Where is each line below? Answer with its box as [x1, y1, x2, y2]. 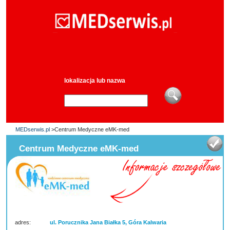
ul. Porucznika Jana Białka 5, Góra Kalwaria [49, 219, 166, 225]
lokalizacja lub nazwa [64, 77, 125, 84]
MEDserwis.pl [15, 126, 50, 132]
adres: [15, 219, 31, 225]
